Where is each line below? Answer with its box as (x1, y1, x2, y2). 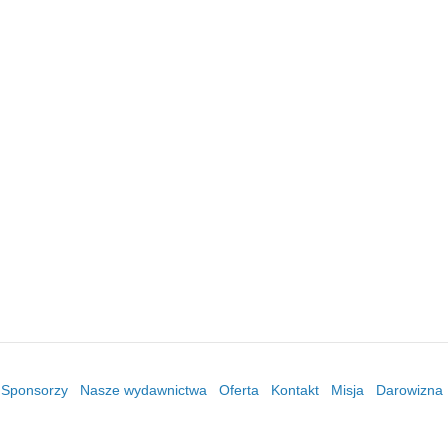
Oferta (219, 381, 259, 398)
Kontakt (271, 381, 319, 398)
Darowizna (376, 381, 443, 398)
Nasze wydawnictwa (80, 381, 207, 398)
